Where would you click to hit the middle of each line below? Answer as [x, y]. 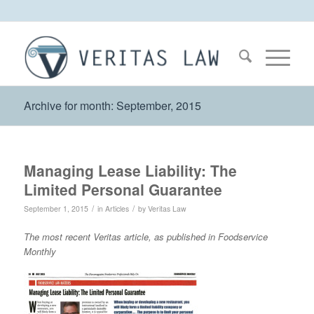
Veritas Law [167, 209]
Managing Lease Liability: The [130, 170]
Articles [117, 209]
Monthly [40, 252]
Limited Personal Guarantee [123, 189]
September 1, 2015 [56, 209]
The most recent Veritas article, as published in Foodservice [145, 237]
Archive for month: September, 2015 [112, 105]
